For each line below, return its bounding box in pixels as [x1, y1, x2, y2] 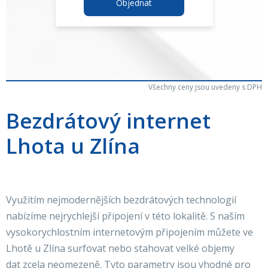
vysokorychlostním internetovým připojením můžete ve [6, 226, 253, 239]
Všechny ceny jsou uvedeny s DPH [148, 82, 262, 92]
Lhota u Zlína [6, 132, 140, 160]
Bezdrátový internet [6, 106, 211, 135]
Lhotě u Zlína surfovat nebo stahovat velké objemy [6, 242, 234, 255]
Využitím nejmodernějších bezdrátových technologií [6, 193, 236, 206]
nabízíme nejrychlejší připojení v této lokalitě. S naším [6, 209, 245, 223]
